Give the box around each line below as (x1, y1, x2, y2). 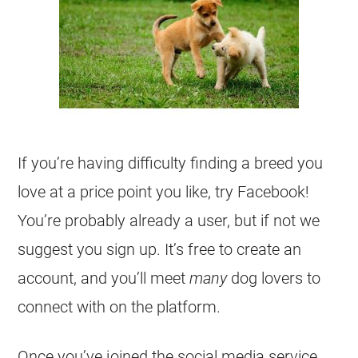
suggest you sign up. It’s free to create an (18, 240, 302, 259)
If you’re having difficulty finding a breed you (18, 153, 324, 173)
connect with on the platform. (18, 297, 221, 316)
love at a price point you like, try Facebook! (18, 182, 310, 201)
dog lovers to (227, 268, 321, 288)
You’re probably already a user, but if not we (18, 211, 320, 230)
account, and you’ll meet (18, 268, 190, 288)
